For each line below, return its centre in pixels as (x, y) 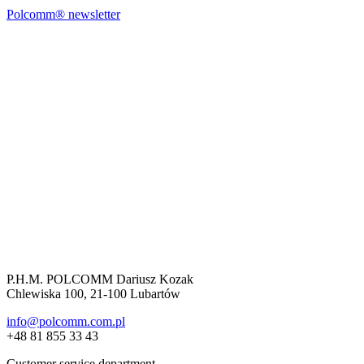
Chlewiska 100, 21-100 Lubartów (93, 293)
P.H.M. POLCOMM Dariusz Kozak (100, 279)
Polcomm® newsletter (63, 14)
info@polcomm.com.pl (66, 321)
